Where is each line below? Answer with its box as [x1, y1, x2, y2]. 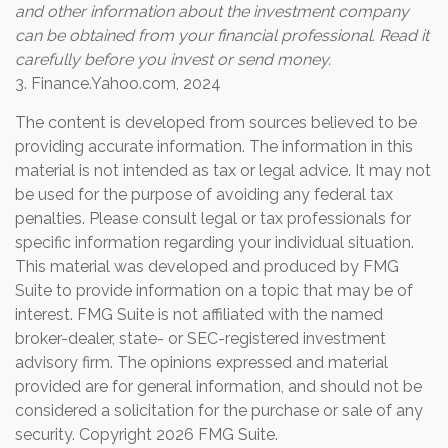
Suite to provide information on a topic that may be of [15, 281, 413, 301]
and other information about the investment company [15, 2, 409, 22]
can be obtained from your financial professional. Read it [15, 26, 429, 46]
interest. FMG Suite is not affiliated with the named [15, 305, 383, 325]
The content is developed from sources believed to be [15, 113, 417, 133]
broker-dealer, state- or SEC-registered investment [15, 329, 386, 349]
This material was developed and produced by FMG [15, 257, 399, 277]
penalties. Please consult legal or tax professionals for [15, 209, 411, 229]
